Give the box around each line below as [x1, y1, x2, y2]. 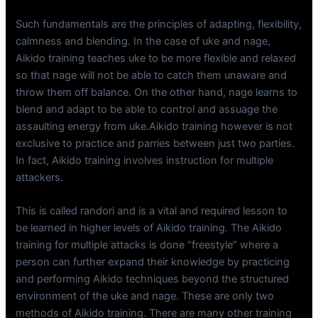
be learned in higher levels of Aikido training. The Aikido [16, 221, 283, 235]
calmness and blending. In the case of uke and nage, [16, 35, 271, 48]
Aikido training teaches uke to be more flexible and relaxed [16, 52, 297, 65]
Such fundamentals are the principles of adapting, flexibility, [16, 18, 302, 31]
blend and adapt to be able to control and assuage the [16, 103, 278, 116]
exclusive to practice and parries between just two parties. [16, 137, 295, 150]
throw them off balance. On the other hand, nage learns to [16, 86, 298, 99]
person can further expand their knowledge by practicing [16, 256, 290, 269]
